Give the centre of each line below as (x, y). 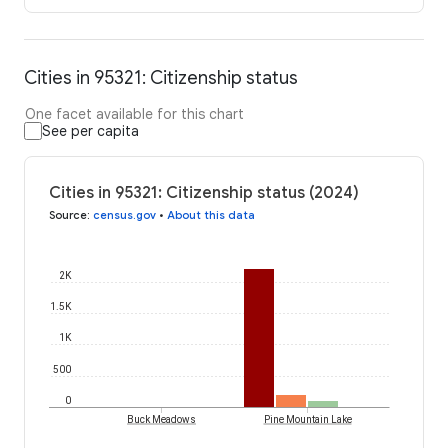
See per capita (90, 131)
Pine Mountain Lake (307, 420)
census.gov (124, 215)
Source (68, 215)
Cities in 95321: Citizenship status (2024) (204, 193)
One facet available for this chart (134, 114)
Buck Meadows (161, 420)
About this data (211, 215)
